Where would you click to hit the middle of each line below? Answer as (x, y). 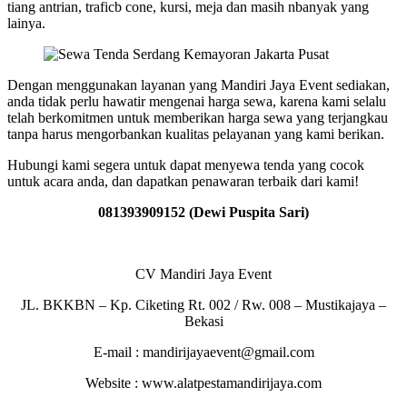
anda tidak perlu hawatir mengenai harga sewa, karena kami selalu (197, 101)
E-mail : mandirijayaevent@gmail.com (203, 352)
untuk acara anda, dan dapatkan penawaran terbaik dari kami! (183, 181)
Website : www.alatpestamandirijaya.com (203, 382)
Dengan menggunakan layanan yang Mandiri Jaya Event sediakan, (199, 84)
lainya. (26, 23)
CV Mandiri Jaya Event (203, 273)
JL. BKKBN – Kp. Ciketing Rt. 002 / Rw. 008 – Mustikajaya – (203, 304)
